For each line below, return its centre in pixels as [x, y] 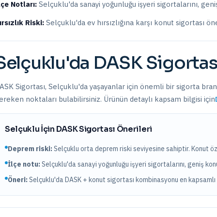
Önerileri [134, 129]
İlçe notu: [24, 164]
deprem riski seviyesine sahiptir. [142, 149]
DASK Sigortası [86, 129]
